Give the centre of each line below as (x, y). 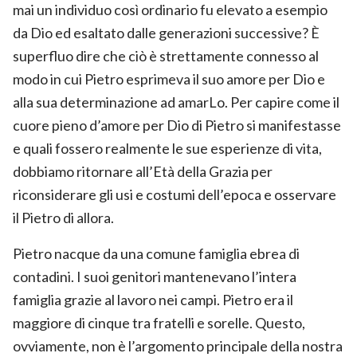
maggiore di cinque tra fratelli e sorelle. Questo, (159, 322)
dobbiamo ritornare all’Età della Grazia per (143, 171)
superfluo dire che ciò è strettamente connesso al (166, 55)
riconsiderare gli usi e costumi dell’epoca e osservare (175, 194)
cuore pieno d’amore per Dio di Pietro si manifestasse (177, 125)
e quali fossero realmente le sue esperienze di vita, (167, 148)
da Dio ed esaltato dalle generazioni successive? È (166, 32)
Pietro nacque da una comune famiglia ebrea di (156, 253)
